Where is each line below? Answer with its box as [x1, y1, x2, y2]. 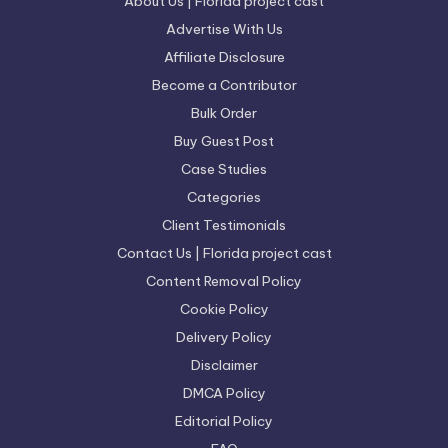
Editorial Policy [175, 412, 273, 431]
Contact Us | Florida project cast [116, 244, 332, 263]
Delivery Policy [176, 328, 272, 347]
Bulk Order [191, 104, 257, 123]
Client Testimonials [162, 216, 286, 235]
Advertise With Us [165, 20, 283, 39]
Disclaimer [190, 356, 258, 375]
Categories [187, 188, 261, 207]
